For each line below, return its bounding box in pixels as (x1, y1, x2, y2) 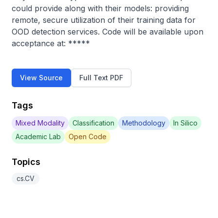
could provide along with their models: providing (12, 3, 189, 13)
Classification (73, 119, 114, 127)
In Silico (173, 119, 198, 127)
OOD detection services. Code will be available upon (12, 27, 203, 36)
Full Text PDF (79, 73, 123, 82)
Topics (12, 157, 40, 167)
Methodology (122, 119, 165, 127)
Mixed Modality (16, 119, 65, 127)
